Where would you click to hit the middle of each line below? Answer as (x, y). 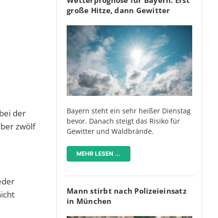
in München (89, 201)
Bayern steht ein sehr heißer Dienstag (129, 110)
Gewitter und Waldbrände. (110, 131)
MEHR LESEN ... (99, 153)
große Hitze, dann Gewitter (118, 10)
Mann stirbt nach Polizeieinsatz (127, 191)
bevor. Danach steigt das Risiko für (123, 121)
